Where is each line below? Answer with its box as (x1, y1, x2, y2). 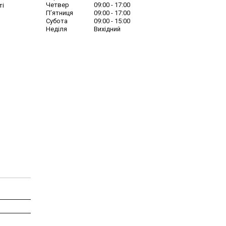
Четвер (46, 1, 69, 9)
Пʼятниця (46, 9, 73, 17)
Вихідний (94, 25, 121, 33)
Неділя (46, 25, 67, 33)
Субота (46, 17, 68, 25)
